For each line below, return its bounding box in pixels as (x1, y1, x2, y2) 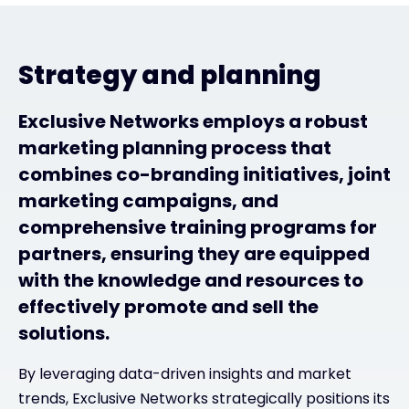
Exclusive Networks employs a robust (18, 108, 368, 134)
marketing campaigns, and (18, 187, 278, 214)
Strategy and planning (18, 57, 321, 93)
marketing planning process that (18, 134, 331, 161)
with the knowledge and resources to (18, 267, 363, 293)
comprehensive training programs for (18, 214, 377, 240)
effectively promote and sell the (18, 293, 319, 320)
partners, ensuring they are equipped (18, 240, 370, 267)
